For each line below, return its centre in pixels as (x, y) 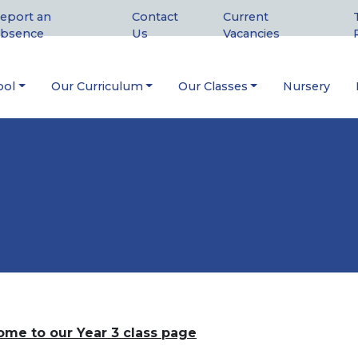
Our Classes (213, 86)
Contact (155, 17)
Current (245, 17)
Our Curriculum (97, 86)
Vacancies (251, 34)
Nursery (307, 86)
